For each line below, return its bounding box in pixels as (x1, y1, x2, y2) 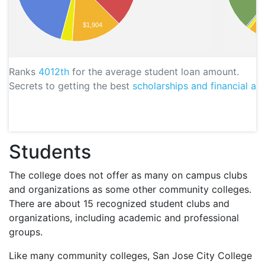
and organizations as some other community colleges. (9, 183, 251, 196)
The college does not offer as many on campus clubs (9, 169, 247, 182)
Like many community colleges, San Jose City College (9, 250, 252, 262)
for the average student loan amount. (69, 66, 239, 78)
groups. (9, 226, 43, 238)
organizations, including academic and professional (9, 212, 239, 224)
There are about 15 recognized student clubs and (9, 198, 230, 210)
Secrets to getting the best (9, 80, 132, 92)
